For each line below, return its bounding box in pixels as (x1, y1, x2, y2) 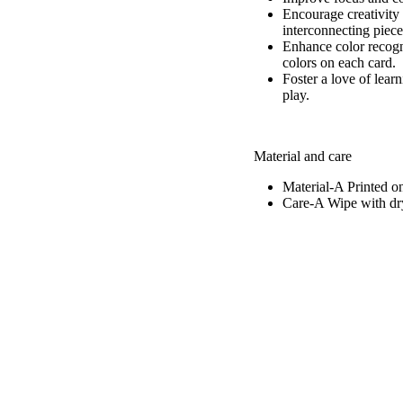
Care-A (282, 195, 328, 211)
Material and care (254, 148, 353, 165)
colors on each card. (282, 55, 397, 71)
